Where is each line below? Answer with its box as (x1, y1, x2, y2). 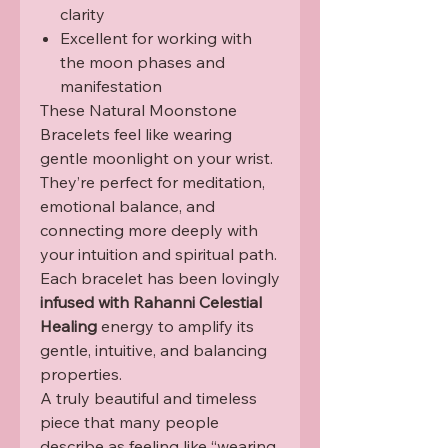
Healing (40, 316, 97, 337)
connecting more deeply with (40, 220, 258, 241)
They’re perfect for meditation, (40, 172, 265, 193)
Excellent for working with (60, 28, 252, 49)
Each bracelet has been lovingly (40, 268, 280, 289)
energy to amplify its (97, 316, 254, 337)
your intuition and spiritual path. (40, 244, 277, 265)
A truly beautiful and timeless (40, 388, 257, 409)
